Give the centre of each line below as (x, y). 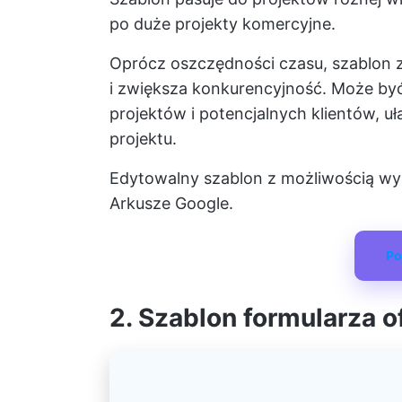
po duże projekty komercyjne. (223, 24)
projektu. (143, 139)
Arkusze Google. (171, 204)
